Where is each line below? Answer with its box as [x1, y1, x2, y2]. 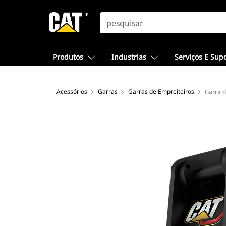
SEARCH [99, 13, 129, 21]
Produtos [53, 52, 83, 62]
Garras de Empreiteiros [128, 87, 194, 96]
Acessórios [56, 87, 87, 96]
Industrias [111, 52, 146, 62]
